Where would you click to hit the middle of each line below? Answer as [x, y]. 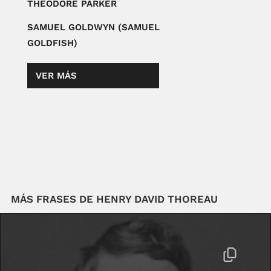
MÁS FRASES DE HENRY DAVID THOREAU [114, 199]
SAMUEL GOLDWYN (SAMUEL [93, 28]
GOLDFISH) [52, 43]
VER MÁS [56, 76]
